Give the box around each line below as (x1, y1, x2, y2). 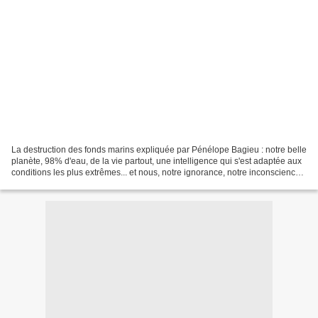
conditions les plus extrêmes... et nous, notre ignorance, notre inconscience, (11, 167, 302, 177)
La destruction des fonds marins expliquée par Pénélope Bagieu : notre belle (11, 144, 307, 155)
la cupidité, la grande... (11, 178, 99, 189)
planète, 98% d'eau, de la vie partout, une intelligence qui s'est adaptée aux (11, 155, 302, 166)
